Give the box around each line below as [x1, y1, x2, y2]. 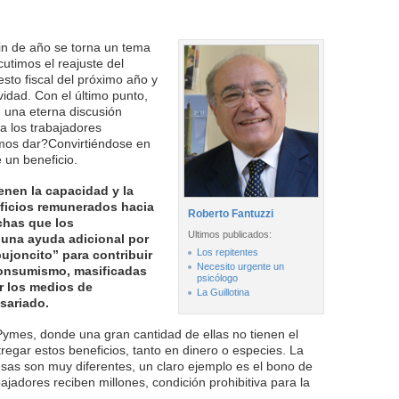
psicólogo [197, 273, 238, 283]
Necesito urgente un [197, 261, 284, 272]
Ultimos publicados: [188, 229, 272, 240]
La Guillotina [197, 287, 249, 297]
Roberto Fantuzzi [188, 208, 273, 220]
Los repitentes [197, 247, 258, 257]
